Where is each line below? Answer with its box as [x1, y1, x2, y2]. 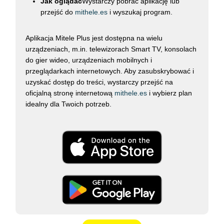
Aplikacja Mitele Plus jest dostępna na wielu [25, 34, 163, 42]
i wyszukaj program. [107, 8, 173, 16]
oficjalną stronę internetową [25, 89, 115, 97]
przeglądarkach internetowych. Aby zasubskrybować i [25, 67, 194, 75]
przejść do [40, 8, 75, 16]
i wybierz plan [147, 89, 192, 97]
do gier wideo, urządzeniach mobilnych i [25, 56, 152, 64]
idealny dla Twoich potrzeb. [25, 100, 112, 108]
